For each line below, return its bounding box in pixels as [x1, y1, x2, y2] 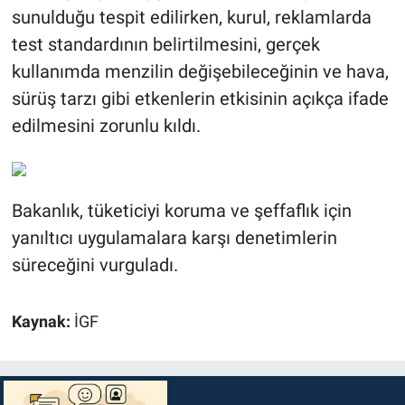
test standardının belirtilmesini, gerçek [11, 33, 320, 55]
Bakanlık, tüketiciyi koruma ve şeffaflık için [11, 199, 352, 221]
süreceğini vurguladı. [11, 253, 178, 276]
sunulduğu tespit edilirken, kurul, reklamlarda [11, 5, 372, 28]
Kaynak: [11, 312, 74, 331]
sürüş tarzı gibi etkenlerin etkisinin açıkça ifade [11, 87, 389, 109]
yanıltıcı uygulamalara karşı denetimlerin [11, 226, 337, 249]
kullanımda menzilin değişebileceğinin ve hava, [11, 60, 389, 82]
